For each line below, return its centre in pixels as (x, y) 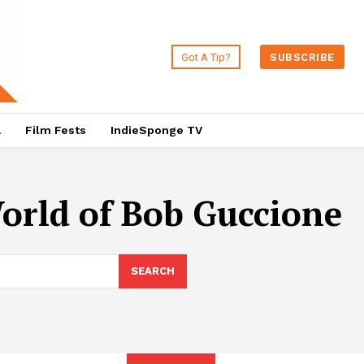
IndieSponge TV (156, 130)
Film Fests (55, 130)
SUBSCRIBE (302, 57)
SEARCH (152, 271)
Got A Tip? (206, 57)
